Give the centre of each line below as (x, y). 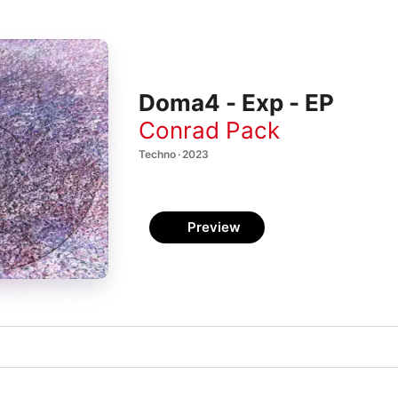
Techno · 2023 (174, 154)
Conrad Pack (209, 130)
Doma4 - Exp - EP (236, 103)
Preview (214, 227)
